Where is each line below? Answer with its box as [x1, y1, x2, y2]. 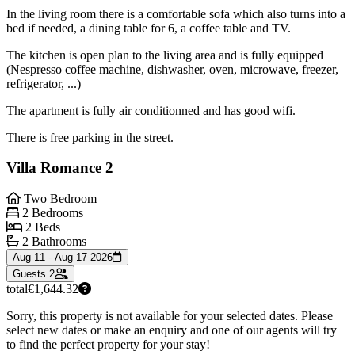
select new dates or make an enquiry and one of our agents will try [6, 323, 337, 338]
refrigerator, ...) [6, 76, 81, 90]
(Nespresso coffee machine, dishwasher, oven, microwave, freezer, [6, 62, 338, 76]
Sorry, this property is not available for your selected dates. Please [6, 309, 333, 323]
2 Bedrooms [19, 206, 83, 220]
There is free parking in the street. [6, 130, 174, 144]
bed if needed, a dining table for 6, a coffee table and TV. [6, 21, 291, 35]
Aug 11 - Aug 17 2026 [13, 251, 113, 264]
